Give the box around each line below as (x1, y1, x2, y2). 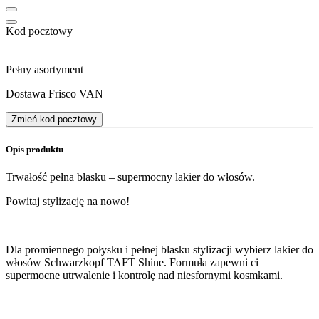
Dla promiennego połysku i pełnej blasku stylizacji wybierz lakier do (6, 244, 313, 256)
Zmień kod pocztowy (11, 113, 97, 125)
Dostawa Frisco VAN (6, 87, 103, 100)
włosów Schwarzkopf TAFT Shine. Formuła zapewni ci (6, 256, 258, 269)
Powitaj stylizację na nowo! (6, 195, 130, 208)
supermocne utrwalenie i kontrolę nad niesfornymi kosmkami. (6, 269, 283, 282)
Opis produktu (6, 144, 63, 155)
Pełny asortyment (6, 63, 83, 75)
